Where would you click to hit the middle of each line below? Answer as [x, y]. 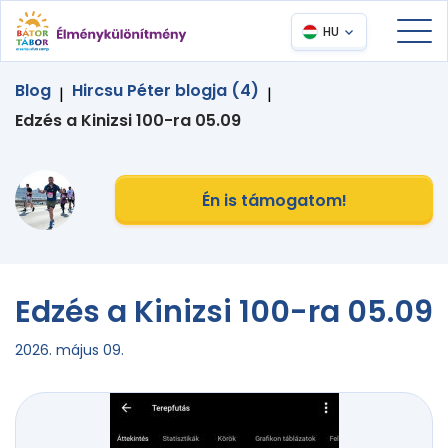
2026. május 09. [69, 350]
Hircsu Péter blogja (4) [165, 90]
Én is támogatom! [274, 200]
